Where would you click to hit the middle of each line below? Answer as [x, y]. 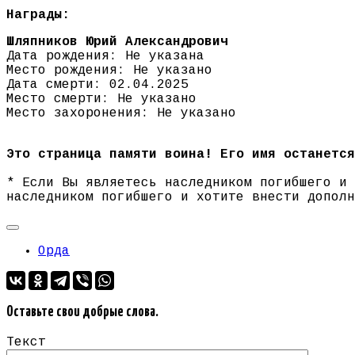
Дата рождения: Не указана [105, 57]
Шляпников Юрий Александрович [117, 42]
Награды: [38, 15]
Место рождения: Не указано [109, 71]
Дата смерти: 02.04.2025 [97, 85]
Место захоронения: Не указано [121, 114]
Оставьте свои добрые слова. [82, 313]
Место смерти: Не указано [101, 99]
